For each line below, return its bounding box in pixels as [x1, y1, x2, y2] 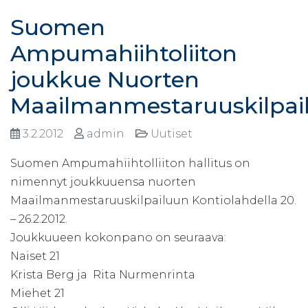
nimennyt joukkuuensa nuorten [10, 175, 196, 188]
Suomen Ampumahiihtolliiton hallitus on [10, 156, 250, 170]
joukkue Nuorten [10, 65, 199, 93]
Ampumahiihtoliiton [10, 39, 237, 67]
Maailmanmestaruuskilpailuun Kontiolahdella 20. [10, 193, 296, 207]
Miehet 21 [10, 286, 65, 300]
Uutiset [148, 126, 198, 140]
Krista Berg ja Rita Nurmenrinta [10, 267, 195, 281]
